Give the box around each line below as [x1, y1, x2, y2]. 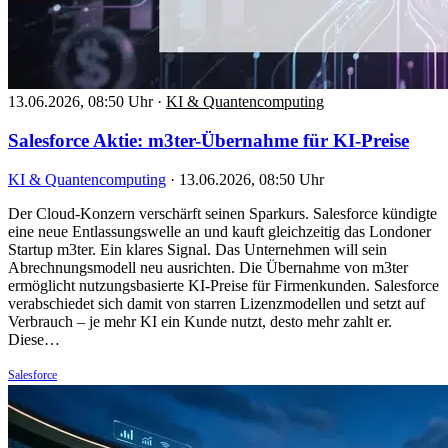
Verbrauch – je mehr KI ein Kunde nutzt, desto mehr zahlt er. [8, 312, 392, 330]
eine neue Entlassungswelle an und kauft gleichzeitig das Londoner [8, 222, 431, 240]
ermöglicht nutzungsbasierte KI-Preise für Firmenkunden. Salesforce [8, 276, 439, 294]
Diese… [8, 330, 60, 348]
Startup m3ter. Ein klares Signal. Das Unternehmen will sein [8, 240, 387, 258]
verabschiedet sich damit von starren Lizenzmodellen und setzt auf [8, 294, 425, 312]
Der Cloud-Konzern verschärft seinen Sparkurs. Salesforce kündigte [8, 204, 437, 222]
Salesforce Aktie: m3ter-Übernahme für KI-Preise [8, 130, 409, 152]
